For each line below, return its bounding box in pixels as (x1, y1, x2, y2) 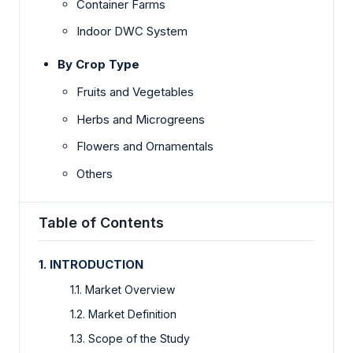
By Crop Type (58, 57, 139, 72)
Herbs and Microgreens (76, 111, 205, 127)
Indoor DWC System (76, 24, 188, 39)
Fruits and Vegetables (76, 84, 194, 100)
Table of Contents (39, 214, 164, 232)
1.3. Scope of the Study (70, 332, 190, 346)
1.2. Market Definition (70, 307, 176, 321)
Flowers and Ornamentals (76, 139, 214, 154)
